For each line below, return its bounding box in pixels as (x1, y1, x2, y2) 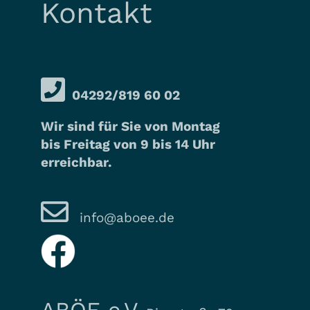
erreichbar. (41, 154, 112, 170)
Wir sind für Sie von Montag (41, 118, 220, 134)
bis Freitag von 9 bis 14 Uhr (41, 136, 215, 152)
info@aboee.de (75, 209, 174, 226)
